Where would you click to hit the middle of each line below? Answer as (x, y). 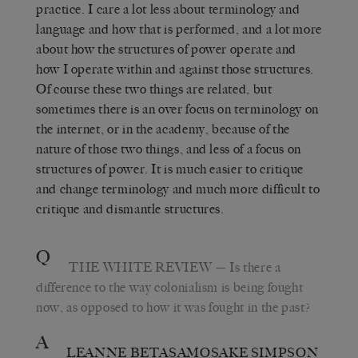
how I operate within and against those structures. (175, 69)
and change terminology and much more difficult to (178, 189)
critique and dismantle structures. (130, 209)
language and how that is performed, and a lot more (179, 29)
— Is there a (247, 267)
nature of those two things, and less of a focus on (169, 149)
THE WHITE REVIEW (141, 267)
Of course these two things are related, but (154, 89)
